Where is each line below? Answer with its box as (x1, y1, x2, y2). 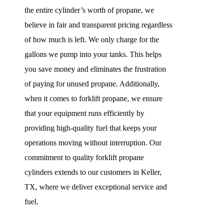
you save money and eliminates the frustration (25, 65, 166, 74)
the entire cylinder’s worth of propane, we (25, 6, 154, 15)
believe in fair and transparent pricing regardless (25, 21, 172, 29)
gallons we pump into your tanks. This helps (25, 50, 162, 59)
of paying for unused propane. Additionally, (25, 80, 160, 88)
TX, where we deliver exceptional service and (25, 183, 167, 192)
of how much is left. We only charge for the (25, 35, 159, 44)
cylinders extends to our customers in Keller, (25, 168, 162, 177)
